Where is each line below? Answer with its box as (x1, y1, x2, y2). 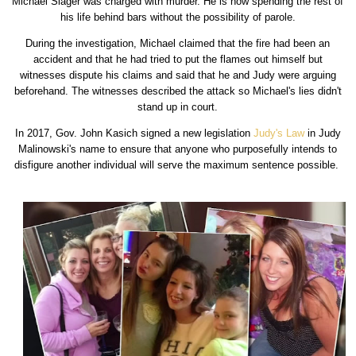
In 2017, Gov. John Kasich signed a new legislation (14, 127, 253, 140)
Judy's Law (253, 127, 304, 140)
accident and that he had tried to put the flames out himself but (33, 53, 323, 66)
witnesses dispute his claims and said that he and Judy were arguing (19, 69, 336, 82)
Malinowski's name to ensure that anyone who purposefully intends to (18, 143, 338, 156)
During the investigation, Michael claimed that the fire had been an (25, 37, 331, 50)
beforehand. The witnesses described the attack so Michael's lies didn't (14, 85, 342, 98)
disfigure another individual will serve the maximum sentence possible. (14, 159, 342, 172)
